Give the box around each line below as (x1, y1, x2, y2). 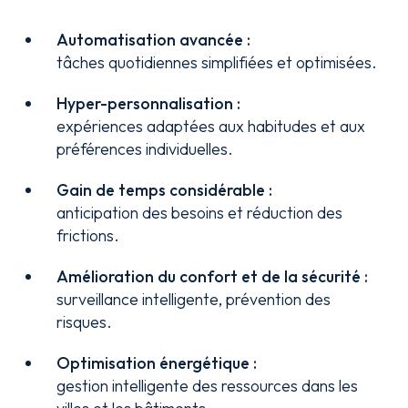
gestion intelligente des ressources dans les (56, 375, 359, 396)
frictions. (56, 225, 120, 246)
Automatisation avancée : (56, 29, 251, 50)
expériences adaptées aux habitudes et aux (56, 116, 366, 137)
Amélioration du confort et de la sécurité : (56, 266, 369, 287)
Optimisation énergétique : (56, 352, 258, 373)
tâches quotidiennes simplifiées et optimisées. (56, 52, 378, 73)
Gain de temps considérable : (56, 179, 273, 200)
